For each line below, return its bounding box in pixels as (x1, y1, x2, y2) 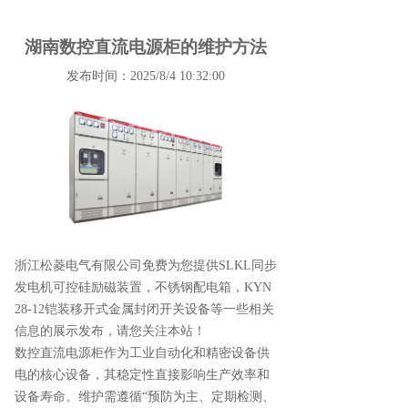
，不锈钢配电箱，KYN (142, 280, 271, 294)
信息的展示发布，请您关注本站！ (15, 323, 206, 338)
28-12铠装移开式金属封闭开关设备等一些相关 (15, 301, 274, 316)
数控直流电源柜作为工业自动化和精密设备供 (15, 345, 270, 360)
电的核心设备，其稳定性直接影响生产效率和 (15, 367, 270, 382)
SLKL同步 (219, 258, 277, 272)
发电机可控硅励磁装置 (15, 280, 142, 294)
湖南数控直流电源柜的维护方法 (25, 37, 267, 56)
